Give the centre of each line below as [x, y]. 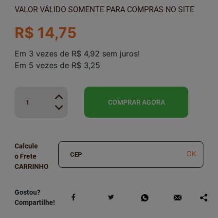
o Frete [26, 156]
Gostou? [27, 192]
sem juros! [120, 54]
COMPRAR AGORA [136, 102]
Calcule [26, 146]
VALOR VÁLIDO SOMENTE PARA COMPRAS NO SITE [104, 9]
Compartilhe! [35, 202]
